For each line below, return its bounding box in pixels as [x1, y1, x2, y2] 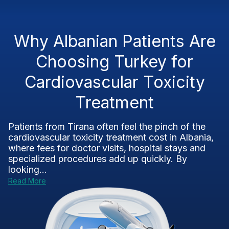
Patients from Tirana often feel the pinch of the [8, 121, 205, 132]
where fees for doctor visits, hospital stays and [8, 143, 205, 153]
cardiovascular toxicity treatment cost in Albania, [8, 132, 214, 143]
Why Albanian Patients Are [13, 31, 216, 51]
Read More [8, 176, 46, 185]
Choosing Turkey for [36, 52, 193, 72]
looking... [8, 164, 47, 175]
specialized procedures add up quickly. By [8, 153, 187, 164]
